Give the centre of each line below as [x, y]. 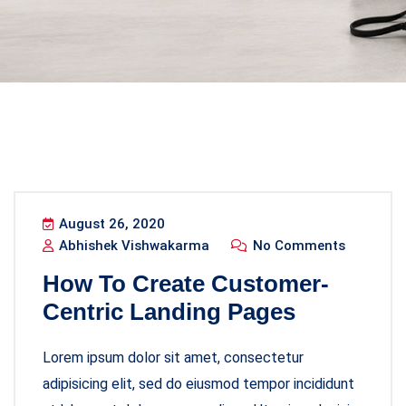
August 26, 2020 [110, 224]
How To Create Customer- [186, 284]
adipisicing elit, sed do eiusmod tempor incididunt [198, 384]
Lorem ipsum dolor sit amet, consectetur [173, 358]
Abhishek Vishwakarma [132, 246]
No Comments [297, 246]
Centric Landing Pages [169, 312]
